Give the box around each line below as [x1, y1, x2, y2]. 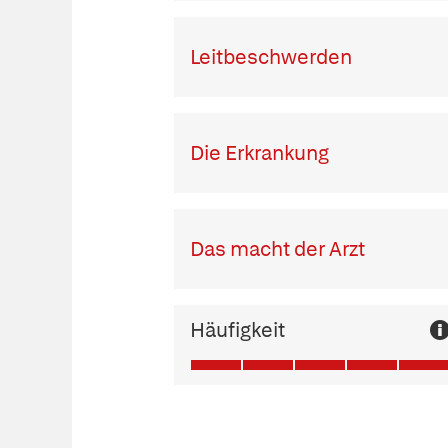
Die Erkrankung [189, 140, 329, 167]
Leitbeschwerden [189, 44, 352, 71]
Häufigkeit [189, 317, 285, 344]
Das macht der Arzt [189, 236, 365, 263]
